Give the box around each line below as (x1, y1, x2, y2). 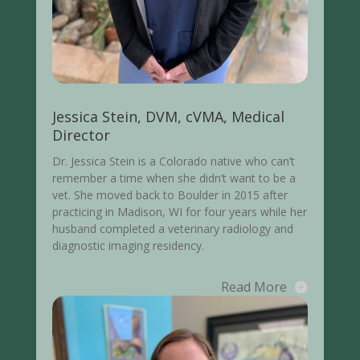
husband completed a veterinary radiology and (51, 221, 293, 237)
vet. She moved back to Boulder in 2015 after (51, 187, 288, 203)
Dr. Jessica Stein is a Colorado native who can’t (51, 153, 295, 170)
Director (51, 125, 110, 145)
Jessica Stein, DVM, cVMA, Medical (51, 107, 284, 127)
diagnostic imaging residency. (51, 238, 204, 254)
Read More (221, 278, 288, 297)
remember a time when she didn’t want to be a (51, 170, 296, 186)
